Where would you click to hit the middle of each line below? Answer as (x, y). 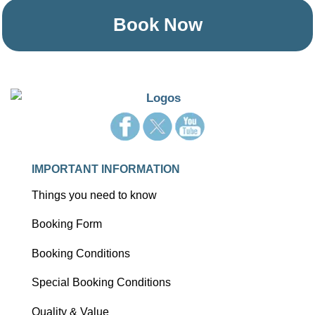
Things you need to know (94, 195)
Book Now (157, 25)
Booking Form (67, 224)
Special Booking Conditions (101, 283)
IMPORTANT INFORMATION (106, 169)
